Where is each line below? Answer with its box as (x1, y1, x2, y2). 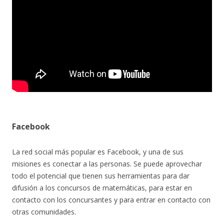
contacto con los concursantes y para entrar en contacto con (12, 195, 210, 205)
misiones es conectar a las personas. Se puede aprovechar (12, 159, 202, 169)
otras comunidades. (12, 207, 76, 217)
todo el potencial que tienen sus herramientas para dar (12, 171, 189, 181)
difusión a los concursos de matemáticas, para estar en (12, 183, 192, 193)
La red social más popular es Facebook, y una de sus (12, 147, 183, 157)
